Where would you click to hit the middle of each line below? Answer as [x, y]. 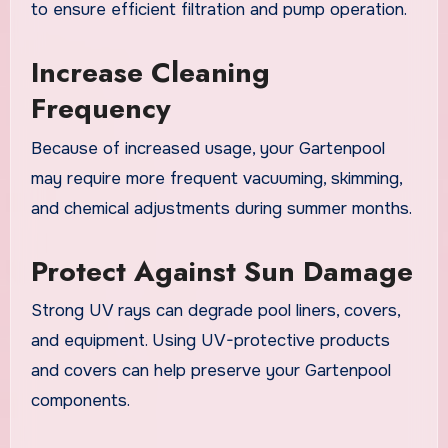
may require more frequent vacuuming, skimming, [216, 178]
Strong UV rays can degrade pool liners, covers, [215, 310]
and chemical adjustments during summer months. [221, 208]
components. [80, 400]
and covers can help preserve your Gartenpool [210, 370]
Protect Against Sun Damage [221, 271]
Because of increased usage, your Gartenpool [207, 148]
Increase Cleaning [150, 73]
